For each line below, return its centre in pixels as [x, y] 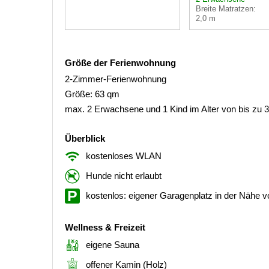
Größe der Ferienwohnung [120, 62]
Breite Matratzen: [226, 8]
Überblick [85, 138]
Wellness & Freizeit [105, 227]
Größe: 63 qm [92, 94]
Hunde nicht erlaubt [124, 175]
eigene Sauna [113, 244]
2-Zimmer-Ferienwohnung [116, 79]
